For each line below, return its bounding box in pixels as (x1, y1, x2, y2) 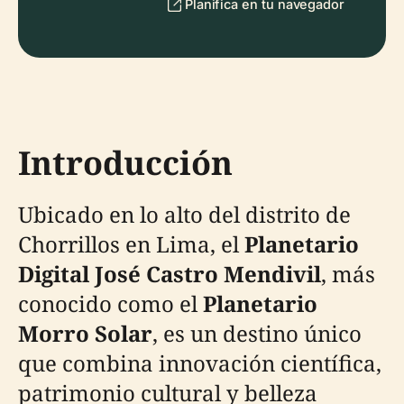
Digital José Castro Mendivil (18, 259, 321, 289)
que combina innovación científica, (18, 348, 381, 378)
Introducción (18, 141, 233, 185)
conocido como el (18, 289, 203, 318)
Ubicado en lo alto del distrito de (18, 199, 351, 229)
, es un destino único (152, 318, 362, 348)
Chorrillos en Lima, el (18, 229, 244, 259)
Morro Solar (18, 318, 152, 348)
